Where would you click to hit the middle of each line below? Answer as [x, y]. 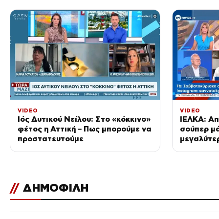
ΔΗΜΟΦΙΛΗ [55, 187]
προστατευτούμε [51, 138]
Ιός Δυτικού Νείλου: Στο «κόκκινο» [84, 119]
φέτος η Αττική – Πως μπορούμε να [85, 129]
